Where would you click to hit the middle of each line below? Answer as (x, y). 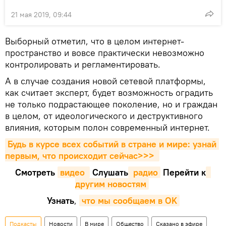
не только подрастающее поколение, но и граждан (111, 104)
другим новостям (110, 184)
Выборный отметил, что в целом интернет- (95, 41)
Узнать (60, 200)
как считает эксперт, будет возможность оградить (109, 92)
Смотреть (36, 172)
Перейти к (183, 172)
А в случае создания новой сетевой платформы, (105, 81)
